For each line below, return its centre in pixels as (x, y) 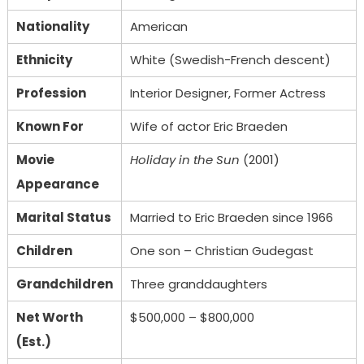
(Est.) (33, 341)
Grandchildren (64, 284)
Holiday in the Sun (184, 159)
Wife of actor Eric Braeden (208, 126)
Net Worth (49, 317)
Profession (51, 93)
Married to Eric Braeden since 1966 (231, 217)
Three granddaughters (198, 284)
